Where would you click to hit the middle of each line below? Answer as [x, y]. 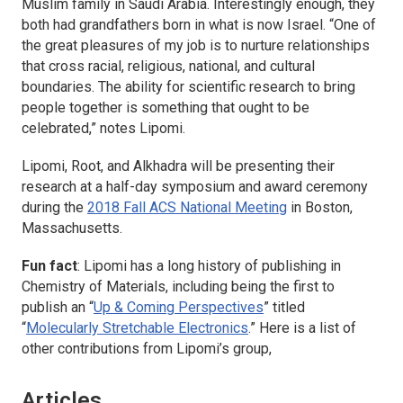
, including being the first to [250, 287]
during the [54, 208]
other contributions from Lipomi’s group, [147, 349]
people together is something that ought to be [166, 108]
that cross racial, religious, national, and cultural [168, 67]
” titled [284, 308]
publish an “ [58, 308]
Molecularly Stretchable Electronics [137, 328]
